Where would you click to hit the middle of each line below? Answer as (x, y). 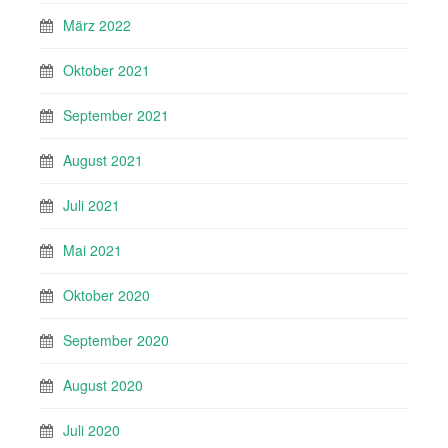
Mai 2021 (92, 250)
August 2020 (103, 385)
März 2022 (97, 25)
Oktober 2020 (106, 295)
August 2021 (103, 160)
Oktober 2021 (106, 70)
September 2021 (116, 115)
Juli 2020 (91, 430)
